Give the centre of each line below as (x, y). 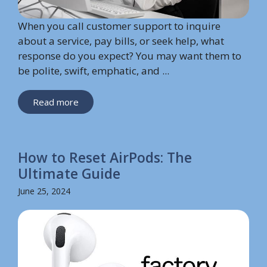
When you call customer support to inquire (119, 26)
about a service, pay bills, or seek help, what (121, 41)
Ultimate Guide (69, 173)
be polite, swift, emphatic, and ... (94, 70)
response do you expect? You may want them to (130, 55)
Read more (56, 102)
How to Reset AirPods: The (105, 157)
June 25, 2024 (44, 191)
